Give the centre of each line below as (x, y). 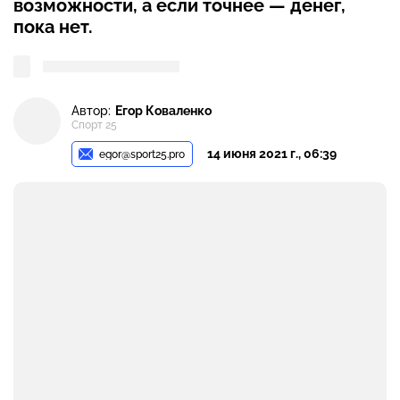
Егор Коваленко (163, 110)
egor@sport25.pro (142, 154)
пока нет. (53, 27)
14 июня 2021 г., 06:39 (272, 153)
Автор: (91, 110)
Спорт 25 (94, 125)
